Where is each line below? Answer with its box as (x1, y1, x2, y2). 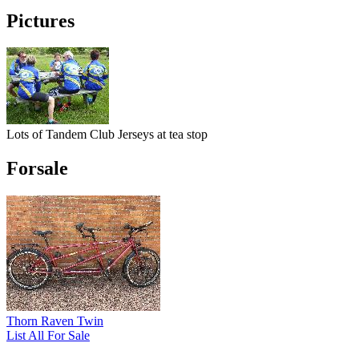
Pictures (6, 10, 75, 31)
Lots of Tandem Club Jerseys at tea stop (6, 127, 208, 142)
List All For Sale (6, 329, 90, 343)
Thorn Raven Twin (6, 314, 103, 329)
